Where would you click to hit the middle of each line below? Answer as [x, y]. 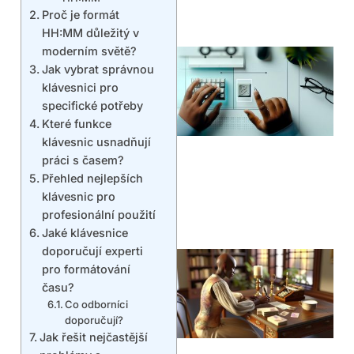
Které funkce [76, 124]
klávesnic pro [78, 197]
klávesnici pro [80, 88]
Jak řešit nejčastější [93, 337]
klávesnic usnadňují [96, 142]
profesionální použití [98, 215]
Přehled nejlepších [92, 179]
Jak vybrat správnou [98, 70]
